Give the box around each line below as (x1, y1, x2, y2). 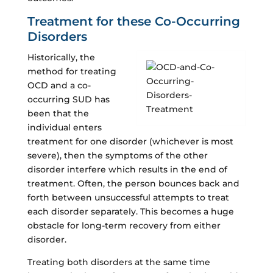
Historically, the (27, 51, 95, 63)
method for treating (27, 65, 116, 77)
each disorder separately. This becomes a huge (27, 205, 234, 217)
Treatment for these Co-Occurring (27, 13, 240, 29)
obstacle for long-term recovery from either (27, 219, 221, 231)
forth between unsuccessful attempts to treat (27, 191, 229, 203)
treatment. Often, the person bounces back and (27, 177, 239, 189)
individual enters (27, 121, 102, 133)
